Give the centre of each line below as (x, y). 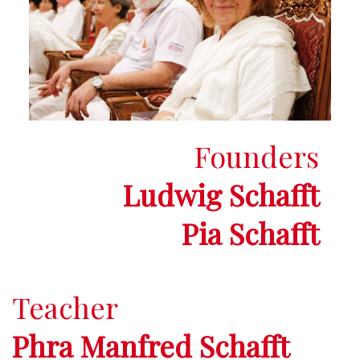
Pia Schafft (251, 233)
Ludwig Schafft (221, 194)
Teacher (65, 307)
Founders (257, 156)
